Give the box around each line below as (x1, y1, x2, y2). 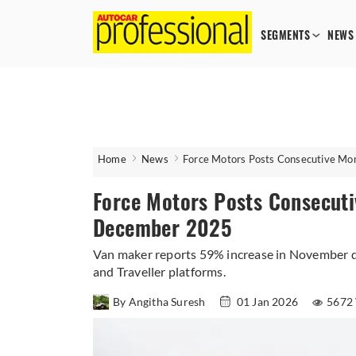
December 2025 (93, 214, 233, 242)
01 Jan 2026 (234, 295, 301, 308)
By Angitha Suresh (113, 295, 208, 308)
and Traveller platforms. (93, 264, 226, 279)
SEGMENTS (261, 28, 310, 43)
